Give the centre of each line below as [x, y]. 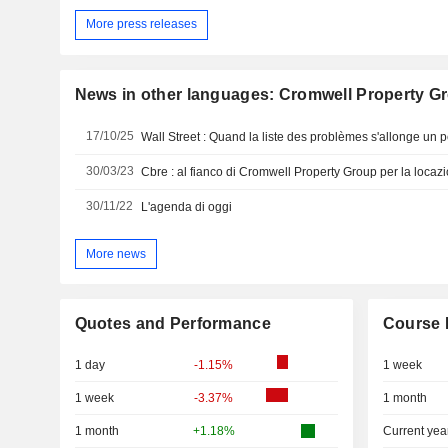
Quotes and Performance [172, 324]
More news [115, 253]
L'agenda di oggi [187, 206]
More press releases [141, 24]
